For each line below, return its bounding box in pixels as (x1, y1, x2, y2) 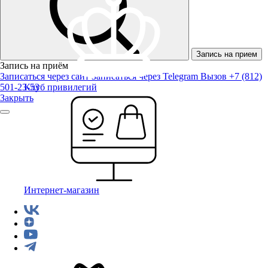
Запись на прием (196, 50, 257, 59)
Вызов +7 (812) (200, 71, 262, 81)
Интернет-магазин (24, 185, 99, 195)
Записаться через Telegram (92, 71, 200, 81)
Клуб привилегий (24, 82, 97, 92)
